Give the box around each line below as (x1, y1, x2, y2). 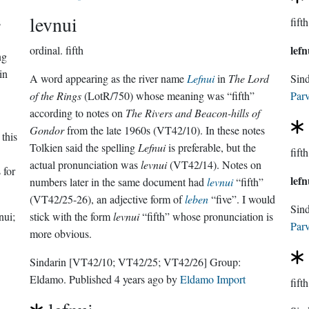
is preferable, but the (166, 140, 257, 154)
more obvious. (30, 226, 92, 241)
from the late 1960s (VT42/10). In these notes (64, 123, 266, 137)
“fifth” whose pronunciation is (139, 209, 274, 223)
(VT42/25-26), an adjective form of (30, 192, 186, 206)
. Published (69, 272, 115, 286)
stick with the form (30, 209, 114, 223)
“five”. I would (208, 192, 276, 206)
